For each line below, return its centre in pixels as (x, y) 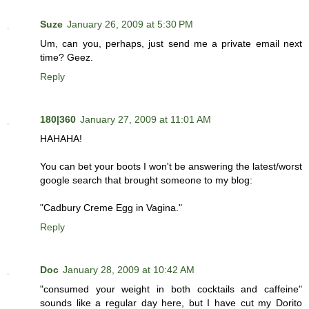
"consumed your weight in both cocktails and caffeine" (171, 289)
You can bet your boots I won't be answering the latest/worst (171, 167)
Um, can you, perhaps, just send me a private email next (171, 44)
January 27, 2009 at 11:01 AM (146, 120)
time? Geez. (67, 58)
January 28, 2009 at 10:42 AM (129, 270)
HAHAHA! (61, 139)
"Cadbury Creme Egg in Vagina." (111, 208)
